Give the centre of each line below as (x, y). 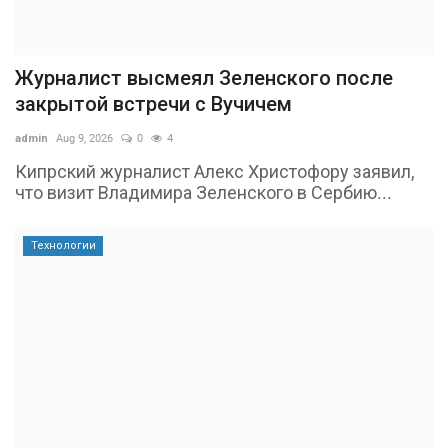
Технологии (63, 246)
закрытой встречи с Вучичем (153, 104)
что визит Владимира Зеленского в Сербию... (203, 193)
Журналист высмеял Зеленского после (204, 78)
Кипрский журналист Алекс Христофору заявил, (215, 172)
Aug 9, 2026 (84, 139)
